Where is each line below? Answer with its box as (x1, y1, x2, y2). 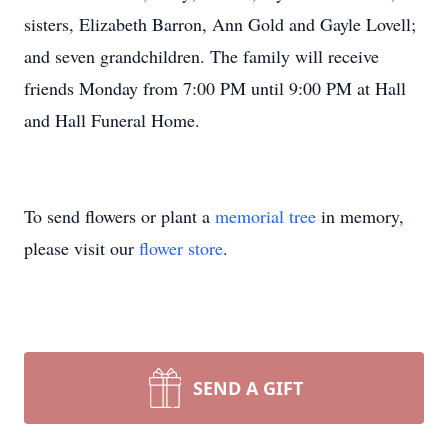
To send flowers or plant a (24, 204, 215, 228)
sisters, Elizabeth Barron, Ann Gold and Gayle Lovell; (24, 12, 416, 36)
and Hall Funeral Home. (24, 108, 200, 132)
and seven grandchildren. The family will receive (24, 44, 379, 68)
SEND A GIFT (193, 376, 303, 400)
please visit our (24, 236, 139, 260)
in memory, (316, 204, 404, 228)
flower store (139, 236, 223, 260)
